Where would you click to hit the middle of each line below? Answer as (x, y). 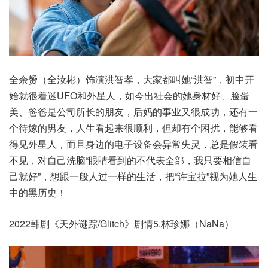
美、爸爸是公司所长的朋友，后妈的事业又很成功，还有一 (133, 111)
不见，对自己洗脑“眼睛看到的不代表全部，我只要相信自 (130, 160)
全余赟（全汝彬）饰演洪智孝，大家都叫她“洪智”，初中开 (132, 79)
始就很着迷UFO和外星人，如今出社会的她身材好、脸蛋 (129, 95)
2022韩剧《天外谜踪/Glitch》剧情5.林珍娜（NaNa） (121, 223)
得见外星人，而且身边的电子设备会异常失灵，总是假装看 (133, 144)
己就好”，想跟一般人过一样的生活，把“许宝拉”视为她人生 (133, 176)
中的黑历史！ (38, 192)
